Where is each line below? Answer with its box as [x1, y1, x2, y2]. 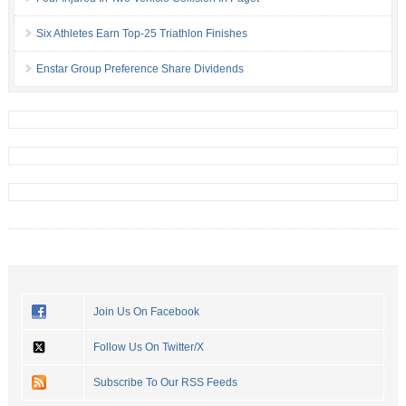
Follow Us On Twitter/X [92, 341, 204, 354]
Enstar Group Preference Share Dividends [35, 63, 244, 76]
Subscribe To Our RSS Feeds [92, 376, 237, 390]
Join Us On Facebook [92, 305, 199, 319]
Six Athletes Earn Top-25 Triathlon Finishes [35, 27, 247, 41]
